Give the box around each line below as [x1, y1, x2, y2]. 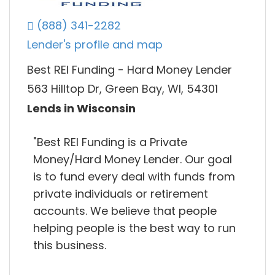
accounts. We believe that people [33, 203, 217, 219]
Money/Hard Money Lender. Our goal [33, 151, 232, 167]
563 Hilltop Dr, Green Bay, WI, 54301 [27, 81, 218, 97]
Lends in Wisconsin [27, 100, 136, 116]
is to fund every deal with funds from [33, 168, 235, 184]
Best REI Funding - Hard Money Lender [27, 61, 232, 77]
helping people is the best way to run [33, 220, 236, 236]
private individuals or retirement [33, 185, 208, 201]
